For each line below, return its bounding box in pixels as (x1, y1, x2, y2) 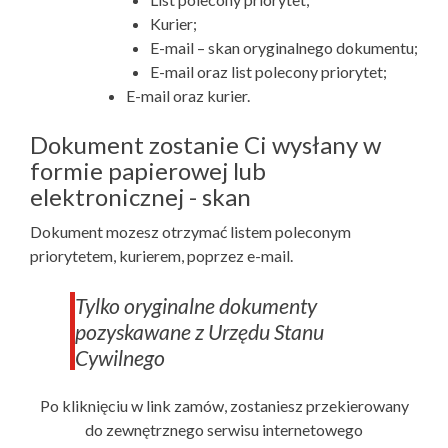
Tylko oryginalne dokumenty (75, 293, 317, 319)
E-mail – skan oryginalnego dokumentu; (150, 38, 418, 57)
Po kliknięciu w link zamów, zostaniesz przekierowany (39, 396, 409, 415)
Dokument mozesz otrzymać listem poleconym (30, 222, 351, 241)
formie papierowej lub (30, 156, 266, 185)
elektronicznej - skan (30, 182, 251, 211)
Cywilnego (75, 345, 165, 371)
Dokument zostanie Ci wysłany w (30, 130, 381, 159)
